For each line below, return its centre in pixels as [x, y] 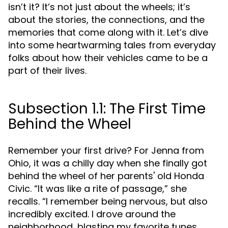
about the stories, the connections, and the [106, 20]
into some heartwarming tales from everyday [112, 45]
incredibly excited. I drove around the [92, 214]
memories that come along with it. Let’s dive [108, 32]
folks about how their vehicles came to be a [108, 58]
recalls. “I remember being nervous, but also [108, 201]
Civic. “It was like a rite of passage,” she [97, 189]
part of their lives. [47, 70]
